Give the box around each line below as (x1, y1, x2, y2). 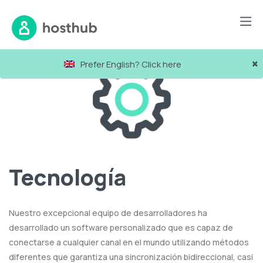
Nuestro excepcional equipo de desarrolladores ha (9, 207, 207, 219)
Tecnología (9, 161, 126, 192)
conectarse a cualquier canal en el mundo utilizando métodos (9, 237, 249, 248)
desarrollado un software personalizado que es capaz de (9, 222, 233, 234)
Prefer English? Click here (80, 58, 181, 71)
